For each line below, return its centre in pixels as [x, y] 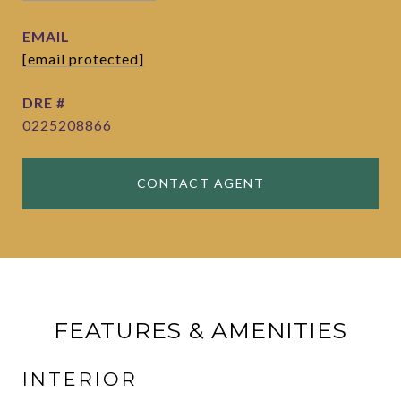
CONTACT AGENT [200, 183]
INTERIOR [80, 379]
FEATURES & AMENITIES [200, 330]
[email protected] [83, 59]
